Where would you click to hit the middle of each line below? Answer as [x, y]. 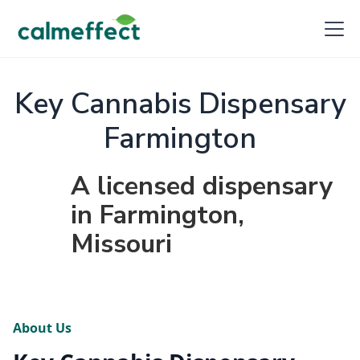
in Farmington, [157, 215]
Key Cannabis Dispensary [180, 104]
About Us [42, 328]
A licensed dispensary [202, 186]
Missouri [121, 244]
